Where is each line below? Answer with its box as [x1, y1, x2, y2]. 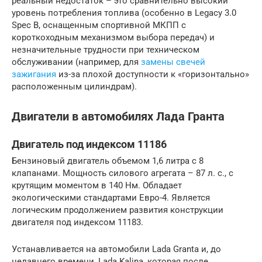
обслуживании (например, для [12, 57, 141, 68]
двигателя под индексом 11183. [12, 216, 143, 227]
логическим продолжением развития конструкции [12, 204, 223, 215]
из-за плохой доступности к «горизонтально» [56, 69, 249, 80]
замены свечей [141, 57, 205, 68]
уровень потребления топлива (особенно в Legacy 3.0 [12, 8, 236, 19]
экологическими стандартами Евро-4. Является [12, 192, 210, 203]
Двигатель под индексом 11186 [12, 137, 167, 150]
